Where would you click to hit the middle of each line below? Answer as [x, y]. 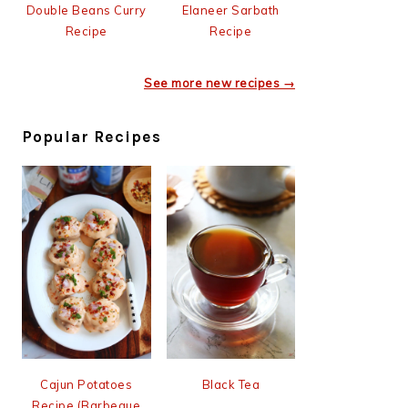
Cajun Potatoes [87, 385]
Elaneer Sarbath [231, 10]
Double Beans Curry [86, 10]
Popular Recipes [92, 136]
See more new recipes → [219, 82]
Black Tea [230, 385]
